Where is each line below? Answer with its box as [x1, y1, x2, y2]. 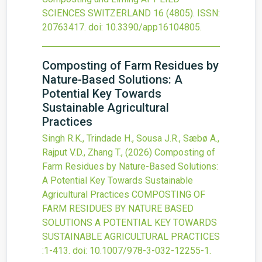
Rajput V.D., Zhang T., [42, 147, 125, 158]
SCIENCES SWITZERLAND [42, 8, 151, 19]
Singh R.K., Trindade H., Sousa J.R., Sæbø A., [42, 133, 219, 144]
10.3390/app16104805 [105, 22, 200, 33]
